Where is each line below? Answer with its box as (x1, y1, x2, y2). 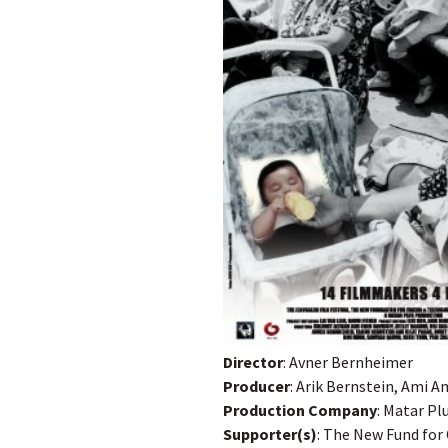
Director (223, 351, 284, 372)
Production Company (223, 399, 378, 420)
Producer (223, 375, 291, 396)
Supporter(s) (223, 423, 318, 444)
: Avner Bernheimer (283, 351, 414, 372)
